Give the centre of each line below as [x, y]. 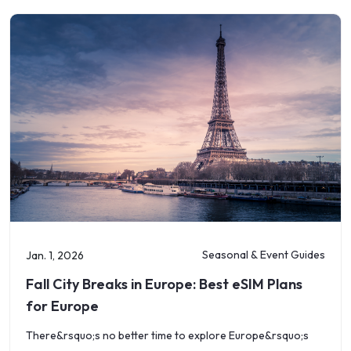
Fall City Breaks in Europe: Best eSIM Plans [164, 284]
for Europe [62, 306]
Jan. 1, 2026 [55, 255]
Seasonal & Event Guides [264, 254]
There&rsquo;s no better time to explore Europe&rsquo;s [167, 335]
